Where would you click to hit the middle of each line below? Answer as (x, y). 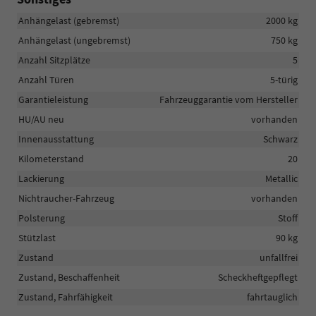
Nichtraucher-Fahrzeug (66, 198)
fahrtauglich (272, 297)
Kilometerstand (51, 158)
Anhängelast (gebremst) (69, 20)
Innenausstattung (56, 139)
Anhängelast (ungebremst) (74, 40)
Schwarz (280, 139)
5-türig (284, 79)
